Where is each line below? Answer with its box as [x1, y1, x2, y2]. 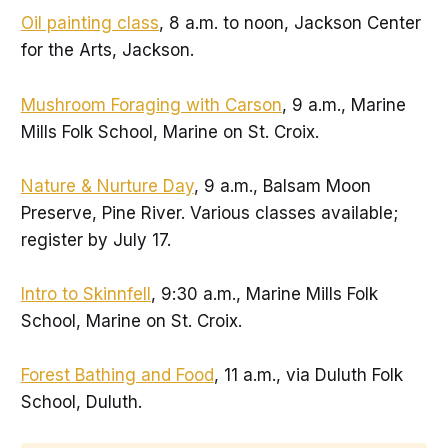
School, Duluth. [20, 392, 142, 413]
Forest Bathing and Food [20, 365, 214, 386]
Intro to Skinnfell [20, 284, 151, 304]
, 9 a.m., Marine [281, 94, 406, 115]
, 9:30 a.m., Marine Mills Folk [150, 284, 378, 304]
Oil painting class [20, 13, 159, 34]
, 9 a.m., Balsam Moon [193, 175, 371, 196]
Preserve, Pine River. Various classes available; [20, 202, 398, 223]
